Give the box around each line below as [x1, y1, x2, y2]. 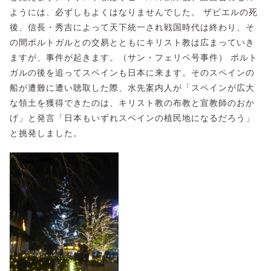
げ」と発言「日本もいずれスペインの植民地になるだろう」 [10, 113, 255, 123]
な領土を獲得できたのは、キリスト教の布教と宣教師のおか [10, 97, 255, 108]
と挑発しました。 [10, 128, 82, 139]
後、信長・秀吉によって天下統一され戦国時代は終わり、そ [10, 22, 255, 33]
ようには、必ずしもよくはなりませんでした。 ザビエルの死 [10, 7, 258, 18]
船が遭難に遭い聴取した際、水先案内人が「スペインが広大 [10, 82, 255, 93]
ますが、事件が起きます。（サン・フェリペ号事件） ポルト [10, 52, 258, 63]
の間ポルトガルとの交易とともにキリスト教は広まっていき [10, 37, 255, 48]
